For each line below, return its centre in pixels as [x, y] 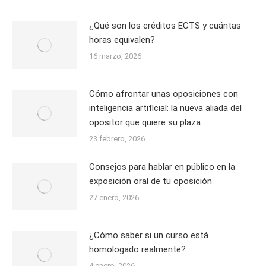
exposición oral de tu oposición [151, 181]
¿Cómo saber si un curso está [149, 235]
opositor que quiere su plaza [145, 122]
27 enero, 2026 [114, 197]
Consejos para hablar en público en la [162, 167]
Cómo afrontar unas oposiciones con [164, 94]
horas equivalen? [122, 39]
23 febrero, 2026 [117, 138]
